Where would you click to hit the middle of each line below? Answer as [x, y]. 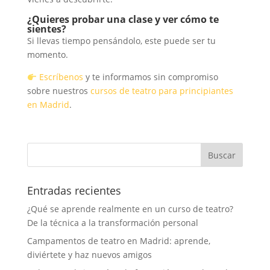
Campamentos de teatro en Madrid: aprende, [118, 241]
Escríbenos [61, 77]
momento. [47, 55]
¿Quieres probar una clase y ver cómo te [123, 20]
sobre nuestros [58, 91]
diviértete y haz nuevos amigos [89, 255]
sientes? [46, 29]
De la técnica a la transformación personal [112, 223]
